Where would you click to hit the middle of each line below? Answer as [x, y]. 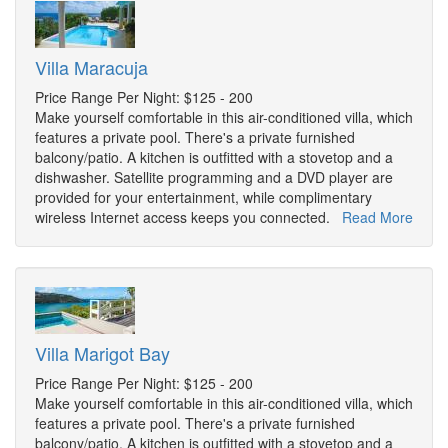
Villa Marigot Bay [102, 353]
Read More [377, 217]
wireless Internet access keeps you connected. [188, 217]
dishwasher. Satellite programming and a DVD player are [214, 177]
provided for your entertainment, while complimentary [203, 197]
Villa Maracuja [91, 67]
